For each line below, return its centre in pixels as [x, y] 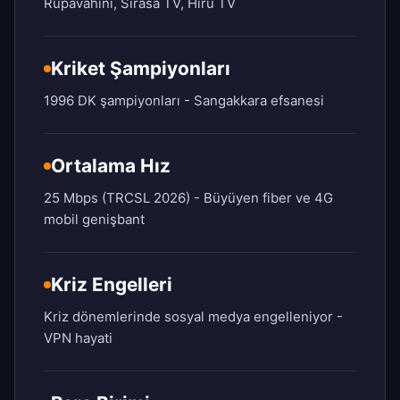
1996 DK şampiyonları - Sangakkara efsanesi [184, 101]
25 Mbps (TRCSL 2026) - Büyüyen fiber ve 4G [188, 198]
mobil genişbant [94, 220]
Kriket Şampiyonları [141, 69]
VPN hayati [78, 338]
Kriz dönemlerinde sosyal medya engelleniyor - [193, 317]
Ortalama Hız [111, 166]
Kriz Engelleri [112, 285]
